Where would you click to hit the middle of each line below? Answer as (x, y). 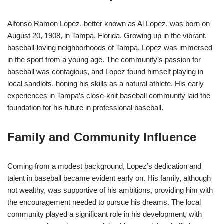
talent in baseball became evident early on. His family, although (109, 178)
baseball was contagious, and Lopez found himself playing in (105, 72)
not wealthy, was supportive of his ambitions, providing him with (110, 190)
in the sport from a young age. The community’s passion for (104, 60)
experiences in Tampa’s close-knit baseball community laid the (109, 96)
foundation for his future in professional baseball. (85, 108)
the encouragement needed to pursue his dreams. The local (104, 202)
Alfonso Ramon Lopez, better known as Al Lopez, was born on (109, 24)
